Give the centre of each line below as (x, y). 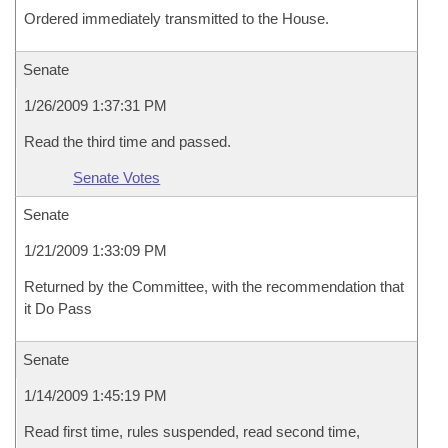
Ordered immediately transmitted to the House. (176, 18)
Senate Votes (117, 177)
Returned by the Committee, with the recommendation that (214, 286)
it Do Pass (58, 308)
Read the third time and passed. (127, 141)
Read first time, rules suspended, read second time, (192, 431)
